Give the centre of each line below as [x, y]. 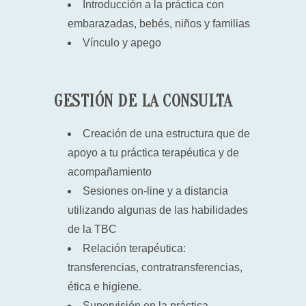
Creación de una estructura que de [166, 134]
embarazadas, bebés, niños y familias [159, 24]
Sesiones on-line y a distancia [155, 191]
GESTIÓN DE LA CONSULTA [143, 101]
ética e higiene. [105, 287]
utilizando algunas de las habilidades [158, 210]
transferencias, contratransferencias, [155, 267]
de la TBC [92, 229]
